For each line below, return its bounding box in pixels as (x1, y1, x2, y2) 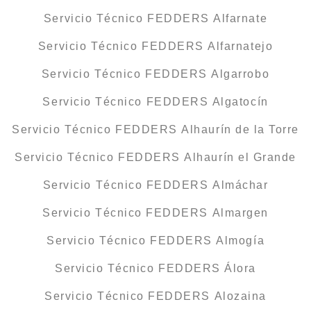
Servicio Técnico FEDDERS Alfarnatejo (37, 40, 274, 53)
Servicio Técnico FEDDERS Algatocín (42, 96, 269, 108)
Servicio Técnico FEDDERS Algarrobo (41, 68, 270, 81)
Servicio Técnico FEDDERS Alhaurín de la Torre (12, 124, 299, 136)
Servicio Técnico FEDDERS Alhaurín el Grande (15, 151, 296, 164)
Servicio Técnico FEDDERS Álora (55, 262, 256, 275)
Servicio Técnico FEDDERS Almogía (46, 235, 265, 247)
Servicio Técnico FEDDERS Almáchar (42, 179, 269, 192)
